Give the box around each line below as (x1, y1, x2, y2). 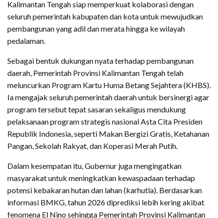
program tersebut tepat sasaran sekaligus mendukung (7, 105, 186, 114)
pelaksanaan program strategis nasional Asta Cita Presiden (7, 117, 202, 127)
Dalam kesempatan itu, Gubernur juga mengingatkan (7, 161, 182, 171)
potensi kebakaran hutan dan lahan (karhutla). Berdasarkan (7, 185, 202, 195)
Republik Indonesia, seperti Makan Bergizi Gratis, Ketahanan (7, 129, 209, 139)
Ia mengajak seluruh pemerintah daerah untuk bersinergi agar (7, 92, 209, 102)
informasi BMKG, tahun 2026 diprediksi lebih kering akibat (7, 198, 204, 207)
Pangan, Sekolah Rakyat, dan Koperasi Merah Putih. (7, 141, 178, 151)
